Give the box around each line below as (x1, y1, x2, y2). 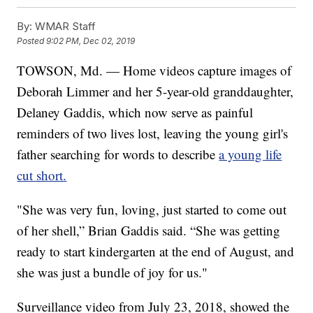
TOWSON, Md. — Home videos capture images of (17, 61, 292, 80)
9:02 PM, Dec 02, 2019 (46, 36, 136, 47)
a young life (219, 145, 282, 163)
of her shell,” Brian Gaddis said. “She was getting (17, 221, 281, 240)
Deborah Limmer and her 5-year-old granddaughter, (17, 82, 294, 101)
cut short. (17, 166, 67, 184)
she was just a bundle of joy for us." (17, 263, 208, 282)
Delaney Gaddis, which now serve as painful (17, 103, 254, 122)
